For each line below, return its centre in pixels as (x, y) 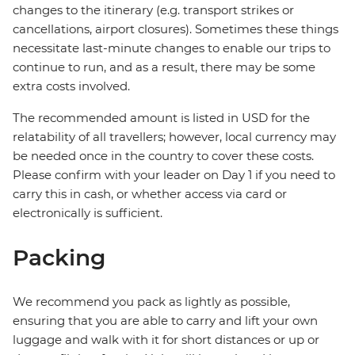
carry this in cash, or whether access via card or (150, 194)
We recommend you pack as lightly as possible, (151, 302)
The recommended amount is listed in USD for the (161, 118)
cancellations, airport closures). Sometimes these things (176, 29)
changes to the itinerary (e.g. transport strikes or (153, 10)
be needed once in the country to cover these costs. (163, 156)
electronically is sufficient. (88, 213)
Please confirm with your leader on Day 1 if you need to (174, 175)
